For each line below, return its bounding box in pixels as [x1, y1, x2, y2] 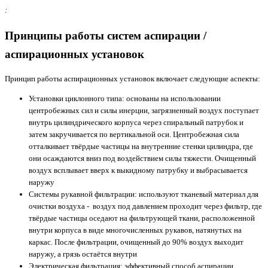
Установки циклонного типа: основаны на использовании [29, 93, 221, 103]
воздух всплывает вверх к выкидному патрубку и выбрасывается [29, 165, 248, 175]
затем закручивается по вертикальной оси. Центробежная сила [29, 129, 239, 139]
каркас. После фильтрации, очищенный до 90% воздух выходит [29, 237, 243, 246]
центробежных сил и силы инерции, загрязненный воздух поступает [29, 105, 259, 115]
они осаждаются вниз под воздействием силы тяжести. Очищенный [29, 153, 256, 163]
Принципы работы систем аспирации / [5, 29, 206, 42]
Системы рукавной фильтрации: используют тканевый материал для [29, 189, 258, 199]
